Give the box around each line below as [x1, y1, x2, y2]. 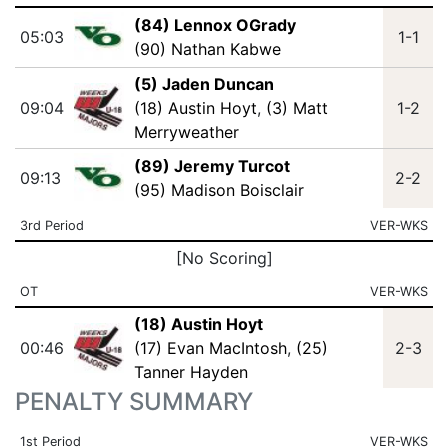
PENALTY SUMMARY [15, 387, 253, 416]
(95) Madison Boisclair [133, 180, 304, 200]
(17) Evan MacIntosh [133, 338, 287, 358]
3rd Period [19, 218, 84, 233]
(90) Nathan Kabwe [133, 39, 281, 59]
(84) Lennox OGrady [133, 15, 296, 35]
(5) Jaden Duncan [133, 74, 274, 94]
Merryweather [133, 122, 239, 142]
